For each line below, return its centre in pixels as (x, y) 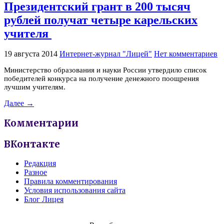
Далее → (19, 103)
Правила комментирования (70, 181)
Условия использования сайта (75, 190)
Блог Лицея (44, 199)
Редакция (40, 163)
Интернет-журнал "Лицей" (106, 54)
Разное (35, 172)
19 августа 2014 (31, 54)
